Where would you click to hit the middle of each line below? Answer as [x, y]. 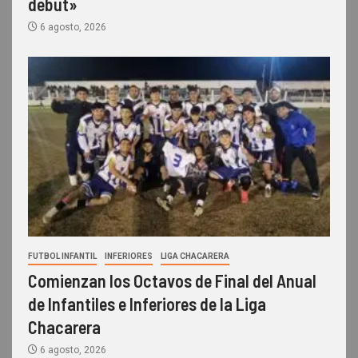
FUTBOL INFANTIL [62, 256]
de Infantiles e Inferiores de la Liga [147, 303]
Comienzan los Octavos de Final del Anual [172, 280]
